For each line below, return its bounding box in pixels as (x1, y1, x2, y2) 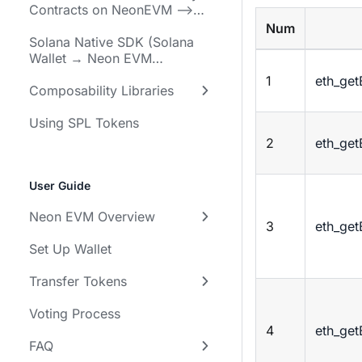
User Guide (29, 179, 90, 192)
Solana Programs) (29, 18, 138, 34)
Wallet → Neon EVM (29, 50, 152, 66)
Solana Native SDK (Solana (29, 34, 194, 50)
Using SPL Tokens (29, 115, 139, 131)
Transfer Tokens (29, 273, 127, 289)
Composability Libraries (29, 82, 174, 99)
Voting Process (29, 305, 120, 322)
